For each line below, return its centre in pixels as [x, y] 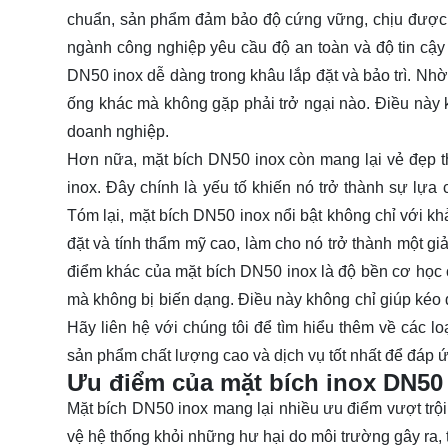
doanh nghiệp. [118, 132]
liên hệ [125, 328]
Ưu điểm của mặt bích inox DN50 [255, 383]
